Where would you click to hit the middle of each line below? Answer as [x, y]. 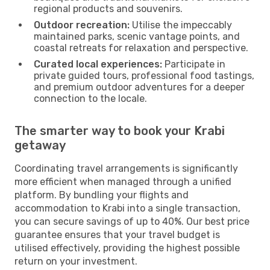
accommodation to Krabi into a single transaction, [127, 208]
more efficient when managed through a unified [123, 181]
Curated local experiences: [98, 64]
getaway [40, 145]
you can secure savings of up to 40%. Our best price [132, 221]
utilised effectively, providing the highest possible [127, 248]
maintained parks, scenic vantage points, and [137, 36]
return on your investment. [76, 261]
